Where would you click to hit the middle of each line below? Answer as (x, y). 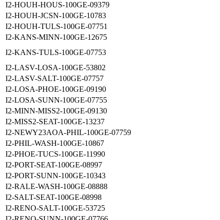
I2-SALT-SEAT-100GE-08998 (54, 197)
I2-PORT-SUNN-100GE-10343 (55, 176)
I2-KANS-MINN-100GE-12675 (56, 37)
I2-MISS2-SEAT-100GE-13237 (55, 122)
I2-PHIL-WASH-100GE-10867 (55, 143)
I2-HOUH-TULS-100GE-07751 (56, 27)
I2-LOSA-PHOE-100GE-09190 (56, 89)
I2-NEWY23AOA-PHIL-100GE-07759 (68, 133)
